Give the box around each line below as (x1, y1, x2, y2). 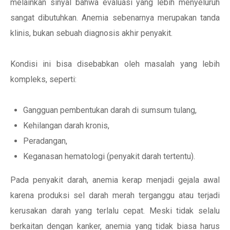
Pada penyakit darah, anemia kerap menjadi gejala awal (10, 175, 220, 185)
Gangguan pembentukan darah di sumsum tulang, (23, 105, 197, 115)
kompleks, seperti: (10, 74, 76, 84)
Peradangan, (23, 136, 67, 146)
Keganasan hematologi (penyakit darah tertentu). (23, 151, 195, 161)
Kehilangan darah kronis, (23, 121, 109, 130)
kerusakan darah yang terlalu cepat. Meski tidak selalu (10, 206, 220, 216)
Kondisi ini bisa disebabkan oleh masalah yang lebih (10, 59, 220, 69)
